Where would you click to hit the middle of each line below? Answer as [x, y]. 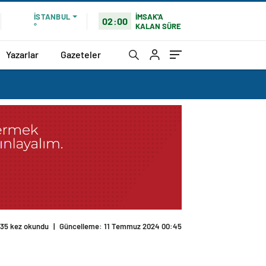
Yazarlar [22, 54]
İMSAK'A [150, 16]
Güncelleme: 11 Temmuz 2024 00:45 [121, 227]
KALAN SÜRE [159, 26]
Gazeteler [81, 54]
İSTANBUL [52, 17]
